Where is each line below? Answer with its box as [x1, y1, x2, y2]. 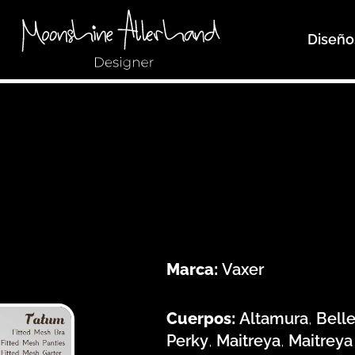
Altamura [239, 308, 308, 328]
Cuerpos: [166, 308, 239, 328]
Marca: [166, 259, 222, 279]
